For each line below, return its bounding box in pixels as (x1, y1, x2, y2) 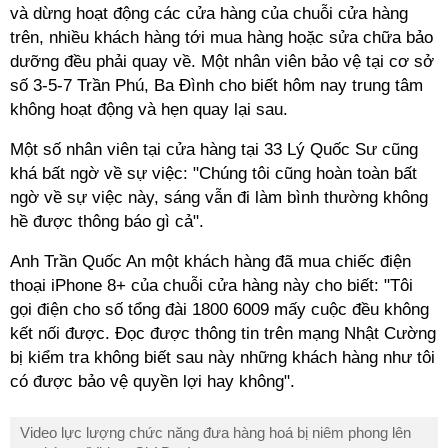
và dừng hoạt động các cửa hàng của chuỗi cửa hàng (10, 4, 408, 23)
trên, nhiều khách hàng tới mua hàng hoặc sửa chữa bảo (10, 28, 433, 47)
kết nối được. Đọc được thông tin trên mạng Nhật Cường (10, 324, 436, 343)
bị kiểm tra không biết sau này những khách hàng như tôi (10, 348, 435, 367)
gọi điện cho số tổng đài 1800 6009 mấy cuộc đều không (10, 300, 429, 319)
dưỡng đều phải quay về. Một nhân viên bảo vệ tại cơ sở (10, 52, 434, 71)
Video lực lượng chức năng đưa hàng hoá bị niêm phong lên (20, 424, 411, 441)
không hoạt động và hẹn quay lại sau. (10, 100, 288, 119)
